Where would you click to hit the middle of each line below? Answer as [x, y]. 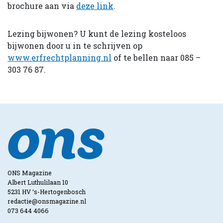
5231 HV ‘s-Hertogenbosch [47, 192]
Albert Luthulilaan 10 [38, 182]
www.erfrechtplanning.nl [59, 57]
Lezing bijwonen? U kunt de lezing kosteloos [97, 33]
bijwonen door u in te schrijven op [75, 45]
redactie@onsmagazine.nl [47, 201]
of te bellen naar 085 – [156, 57]
